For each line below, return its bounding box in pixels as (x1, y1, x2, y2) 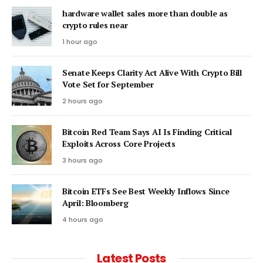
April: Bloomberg (62, 197, 129, 208)
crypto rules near (62, 19, 128, 31)
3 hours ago (62, 155, 103, 165)
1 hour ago (62, 36, 97, 46)
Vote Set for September (62, 78, 154, 90)
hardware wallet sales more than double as (62, 7, 228, 19)
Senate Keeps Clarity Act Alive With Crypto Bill (62, 66, 242, 78)
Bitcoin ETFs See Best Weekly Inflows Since (62, 185, 230, 197)
